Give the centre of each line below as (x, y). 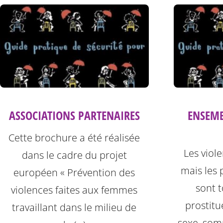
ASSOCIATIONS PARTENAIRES (74, 115)
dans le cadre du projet (74, 155)
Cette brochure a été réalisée (74, 138)
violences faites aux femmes (74, 190)
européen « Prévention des (74, 173)
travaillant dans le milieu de (74, 208)
